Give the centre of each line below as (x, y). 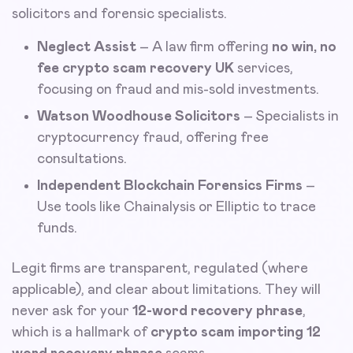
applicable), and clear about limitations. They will (166, 290)
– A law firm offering (204, 47)
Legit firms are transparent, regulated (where (160, 268)
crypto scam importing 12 (236, 332)
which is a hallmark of (81, 332)
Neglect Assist (87, 47)
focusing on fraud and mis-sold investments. (178, 89)
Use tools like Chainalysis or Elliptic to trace (176, 207)
